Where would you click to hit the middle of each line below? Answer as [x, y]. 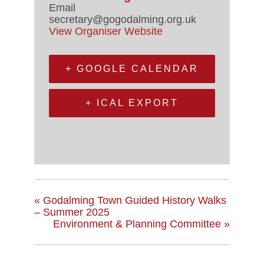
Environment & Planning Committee [138, 224]
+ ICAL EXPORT [132, 103]
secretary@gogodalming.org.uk [123, 19]
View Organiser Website [106, 31]
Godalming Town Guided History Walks [133, 200]
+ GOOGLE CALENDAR [132, 68]
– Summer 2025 [72, 212]
